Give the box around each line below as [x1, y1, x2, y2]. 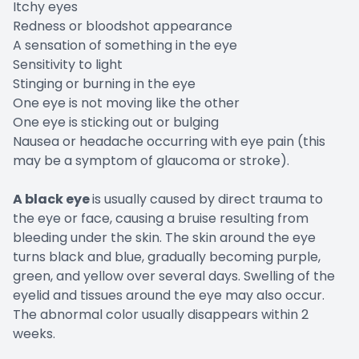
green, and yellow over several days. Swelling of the [13, 267, 335, 286]
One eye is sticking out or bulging [13, 113, 219, 132]
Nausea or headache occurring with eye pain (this [13, 132, 325, 151]
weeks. [13, 325, 55, 344]
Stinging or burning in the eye [13, 75, 196, 94]
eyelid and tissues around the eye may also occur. [13, 286, 325, 305]
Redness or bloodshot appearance [13, 17, 232, 36]
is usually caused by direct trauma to [92, 190, 323, 209]
